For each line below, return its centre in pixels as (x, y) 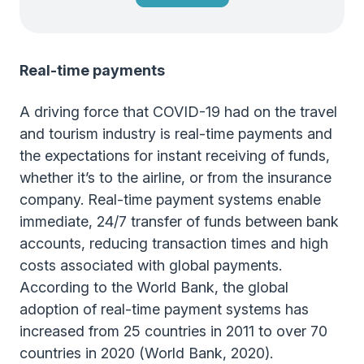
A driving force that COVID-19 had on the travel (178, 112)
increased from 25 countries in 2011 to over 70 (173, 331)
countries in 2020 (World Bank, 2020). (148, 353)
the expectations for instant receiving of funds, (175, 156)
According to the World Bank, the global (154, 287)
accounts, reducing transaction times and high (174, 243)
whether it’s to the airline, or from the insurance (175, 178)
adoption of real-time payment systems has (164, 309)
